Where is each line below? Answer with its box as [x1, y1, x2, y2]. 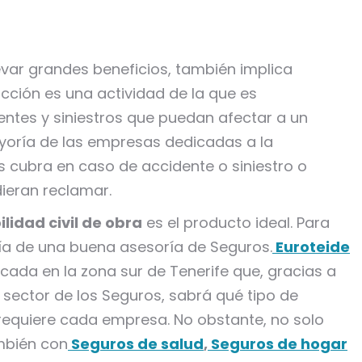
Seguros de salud [68, 334, 204, 354]
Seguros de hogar [208, 334, 347, 354]
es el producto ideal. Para [142, 213, 330, 233]
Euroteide [272, 237, 350, 257]
